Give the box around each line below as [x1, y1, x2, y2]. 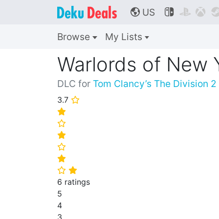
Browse [57, 31, 92, 43]
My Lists [105, 31, 145, 43]
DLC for [57, 78, 93, 89]
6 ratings [57, 177, 90, 187]
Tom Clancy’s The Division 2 [93, 78, 217, 89]
